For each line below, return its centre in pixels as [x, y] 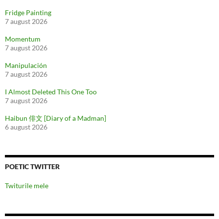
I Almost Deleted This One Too [51, 92]
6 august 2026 [26, 127]
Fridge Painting [28, 13]
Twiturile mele [27, 186]
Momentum [23, 39]
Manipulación [26, 66]
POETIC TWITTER [32, 167]
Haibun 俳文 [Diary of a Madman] [55, 118]
